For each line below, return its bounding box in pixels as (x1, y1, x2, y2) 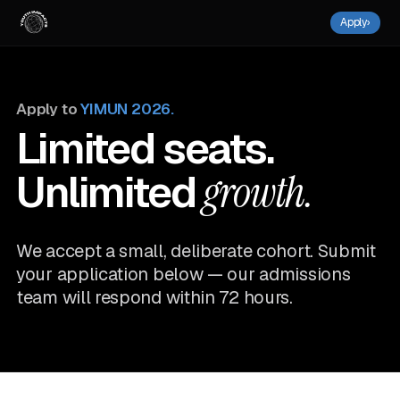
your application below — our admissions (16, 262, 351, 286)
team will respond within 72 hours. (16, 286, 293, 309)
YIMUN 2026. (80, 99, 174, 119)
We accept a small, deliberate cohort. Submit (16, 239, 376, 262)
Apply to (16, 99, 81, 119)
